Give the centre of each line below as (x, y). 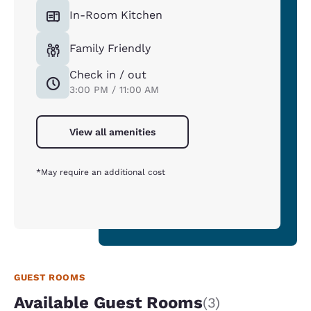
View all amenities (112, 132)
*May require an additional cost (101, 172)
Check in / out (108, 75)
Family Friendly (110, 48)
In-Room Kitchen (116, 15)
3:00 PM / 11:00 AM (114, 90)
